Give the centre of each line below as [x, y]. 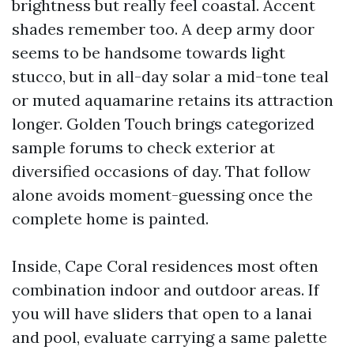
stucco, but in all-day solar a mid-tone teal [170, 76]
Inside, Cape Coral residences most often [165, 266]
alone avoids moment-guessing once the [162, 195]
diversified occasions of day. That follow [161, 171]
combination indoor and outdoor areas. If [166, 290]
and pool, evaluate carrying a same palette [169, 337]
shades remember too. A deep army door [163, 29]
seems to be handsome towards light [149, 53]
